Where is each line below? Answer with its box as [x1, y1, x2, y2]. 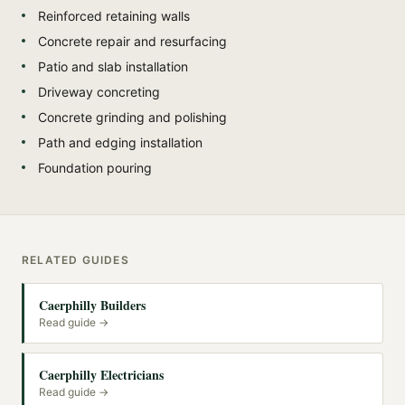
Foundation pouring [38, 159, 152, 175]
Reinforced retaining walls [38, 7, 190, 24]
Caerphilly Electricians [39, 364, 164, 384]
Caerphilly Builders [39, 295, 146, 315]
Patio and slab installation [38, 58, 188, 74]
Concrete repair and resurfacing [38, 33, 227, 49]
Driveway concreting [38, 83, 160, 99]
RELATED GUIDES [22, 252, 129, 267]
